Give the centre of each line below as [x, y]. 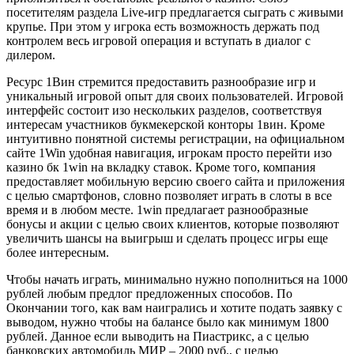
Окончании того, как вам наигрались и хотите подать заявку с [174, 308]
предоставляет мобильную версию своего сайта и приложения [175, 182]
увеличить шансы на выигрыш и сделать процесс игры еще [167, 239]
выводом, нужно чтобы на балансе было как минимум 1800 [168, 322]
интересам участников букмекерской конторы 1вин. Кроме [166, 125]
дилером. [31, 55]
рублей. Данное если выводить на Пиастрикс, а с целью [158, 337]
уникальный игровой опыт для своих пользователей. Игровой [175, 96]
